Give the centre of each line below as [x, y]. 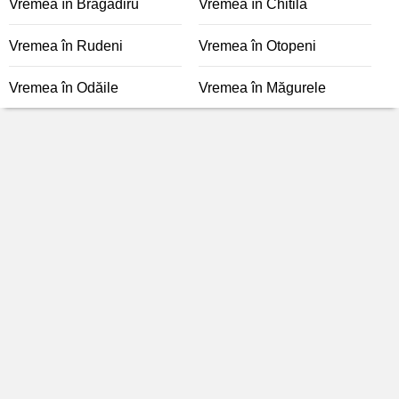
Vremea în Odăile [64, 88]
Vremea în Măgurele [262, 88]
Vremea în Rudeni [66, 46]
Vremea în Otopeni [257, 46]
